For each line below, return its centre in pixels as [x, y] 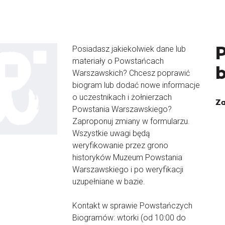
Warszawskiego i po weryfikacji [128, 170]
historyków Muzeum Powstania [127, 157]
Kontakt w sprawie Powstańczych [132, 206]
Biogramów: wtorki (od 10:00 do [129, 218]
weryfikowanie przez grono [120, 145]
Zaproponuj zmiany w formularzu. [131, 121]
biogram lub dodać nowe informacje [136, 85]
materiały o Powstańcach [118, 61]
